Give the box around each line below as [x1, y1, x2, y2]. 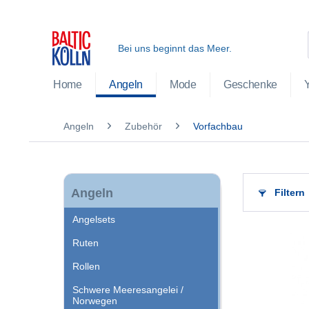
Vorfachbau [193, 121, 243, 132]
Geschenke [223, 79, 278, 90]
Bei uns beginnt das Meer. [118, 43, 232, 54]
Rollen [72, 261, 100, 272]
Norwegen [72, 295, 117, 306]
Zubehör [125, 121, 162, 132]
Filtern [272, 187, 305, 198]
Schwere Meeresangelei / [72, 284, 183, 295]
